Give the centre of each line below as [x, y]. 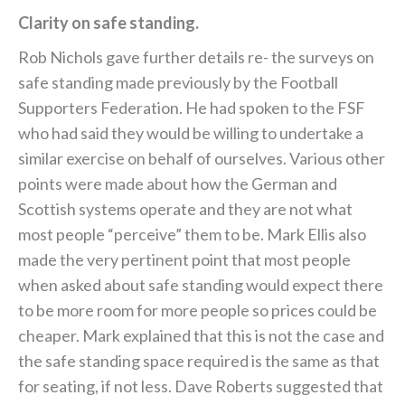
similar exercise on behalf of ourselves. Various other [202, 159]
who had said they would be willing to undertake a [191, 133]
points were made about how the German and [178, 184]
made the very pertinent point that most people [184, 260]
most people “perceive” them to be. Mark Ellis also [192, 235]
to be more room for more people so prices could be [198, 311]
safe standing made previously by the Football [178, 83]
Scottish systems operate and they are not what [185, 209]
